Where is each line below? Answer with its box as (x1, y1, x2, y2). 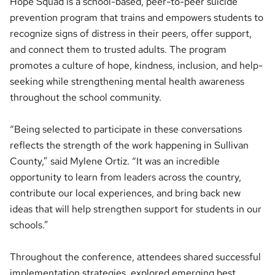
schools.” (10, 218, 48, 231)
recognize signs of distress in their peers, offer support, (10, 26, 252, 40)
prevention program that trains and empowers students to (10, 10, 263, 24)
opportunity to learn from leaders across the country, (10, 170, 241, 184)
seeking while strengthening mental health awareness (10, 74, 244, 88)
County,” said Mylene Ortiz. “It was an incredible (10, 154, 220, 168)
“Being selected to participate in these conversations (10, 122, 242, 136)
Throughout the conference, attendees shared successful (10, 250, 261, 263)
